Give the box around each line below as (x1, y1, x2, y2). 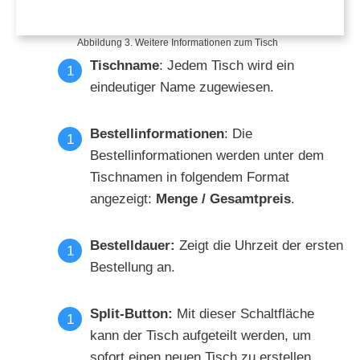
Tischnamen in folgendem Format (90, 170, 289, 186)
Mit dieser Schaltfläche (177, 306, 314, 322)
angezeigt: (90, 191, 156, 207)
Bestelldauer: (90, 238, 179, 254)
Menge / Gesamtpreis (156, 191, 291, 207)
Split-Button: (90, 306, 177, 322)
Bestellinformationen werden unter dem (90, 148, 324, 164)
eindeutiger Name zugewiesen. (90, 80, 274, 96)
